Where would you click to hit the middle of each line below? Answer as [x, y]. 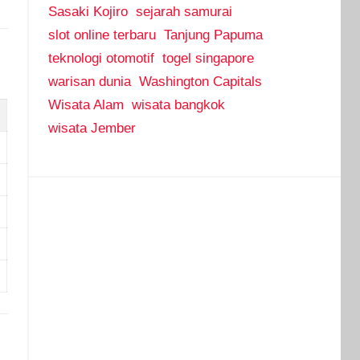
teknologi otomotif [101, 59]
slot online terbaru [102, 35]
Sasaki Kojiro [88, 12]
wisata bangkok [178, 105]
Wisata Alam [86, 105]
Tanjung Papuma [213, 35]
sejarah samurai [184, 12]
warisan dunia [89, 82]
